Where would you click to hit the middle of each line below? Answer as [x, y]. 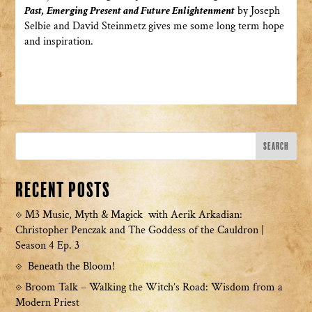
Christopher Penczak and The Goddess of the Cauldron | [140, 231]
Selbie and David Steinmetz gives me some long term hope [154, 26]
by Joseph [257, 11]
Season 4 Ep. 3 [48, 246]
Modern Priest [48, 303]
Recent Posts [63, 191]
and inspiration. [58, 42]
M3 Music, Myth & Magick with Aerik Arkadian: [134, 215]
